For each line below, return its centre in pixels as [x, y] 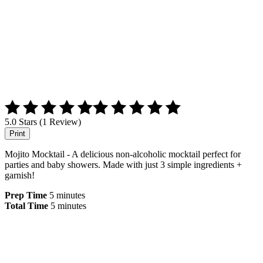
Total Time [26, 205]
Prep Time [26, 195]
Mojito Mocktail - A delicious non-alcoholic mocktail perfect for [123, 154]
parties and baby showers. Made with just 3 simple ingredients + [123, 164]
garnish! [20, 175]
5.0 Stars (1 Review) [43, 122]
